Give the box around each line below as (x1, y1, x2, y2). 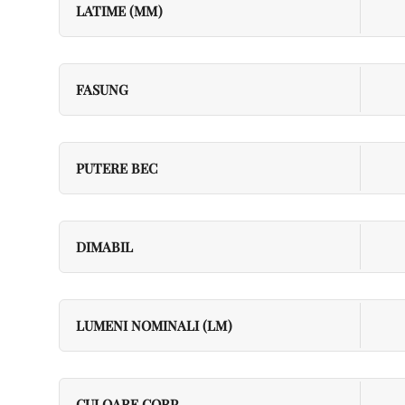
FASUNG (76, 80, 128, 99)
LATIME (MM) (76, 2, 163, 20)
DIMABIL (76, 238, 133, 256)
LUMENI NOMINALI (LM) (76, 316, 232, 334)
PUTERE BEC (76, 159, 157, 177)
